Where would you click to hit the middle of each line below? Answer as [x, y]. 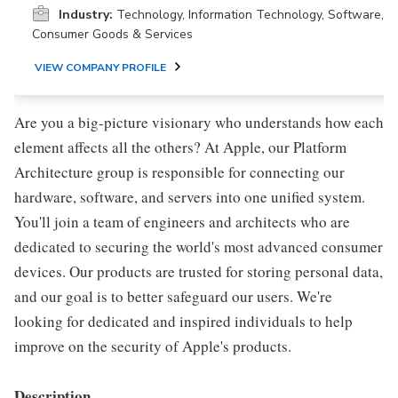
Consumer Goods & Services [112, 34]
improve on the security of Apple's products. [153, 346]
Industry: [86, 15]
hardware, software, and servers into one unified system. [190, 197]
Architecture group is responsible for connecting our [179, 172]
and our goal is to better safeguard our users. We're [173, 296]
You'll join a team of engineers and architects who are [182, 222]
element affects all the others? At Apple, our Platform [180, 147]
